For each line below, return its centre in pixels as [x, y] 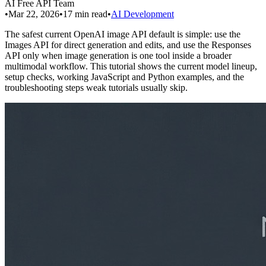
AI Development [142, 14]
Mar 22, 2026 [34, 14]
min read [91, 14]
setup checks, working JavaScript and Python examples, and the [124, 77]
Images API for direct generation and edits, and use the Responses [128, 45]
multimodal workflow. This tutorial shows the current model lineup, [131, 66]
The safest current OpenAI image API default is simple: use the [123, 34]
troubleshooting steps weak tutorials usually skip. [96, 87]
